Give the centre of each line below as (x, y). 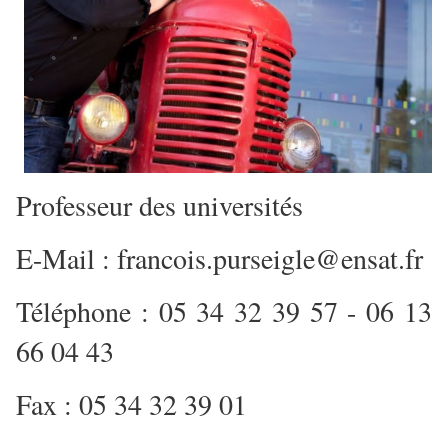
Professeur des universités (159, 205)
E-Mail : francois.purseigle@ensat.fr (219, 258)
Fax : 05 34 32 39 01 (131, 404)
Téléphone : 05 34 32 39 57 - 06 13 (224, 311)
